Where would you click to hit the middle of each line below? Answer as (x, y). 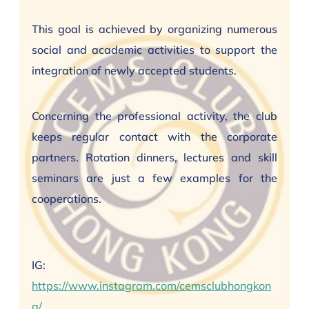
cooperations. (67, 199)
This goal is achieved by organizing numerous (154, 29)
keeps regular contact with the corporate (154, 137)
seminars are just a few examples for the (154, 178)
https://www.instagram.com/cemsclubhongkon (151, 286)
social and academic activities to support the (154, 50)
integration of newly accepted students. (134, 70)
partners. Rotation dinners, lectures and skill (154, 157)
